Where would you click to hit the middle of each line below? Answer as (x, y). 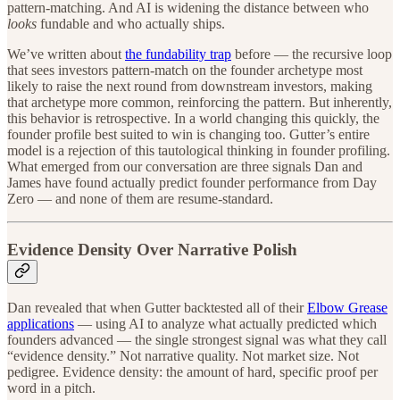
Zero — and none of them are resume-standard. (140, 198)
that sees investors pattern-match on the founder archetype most (185, 70)
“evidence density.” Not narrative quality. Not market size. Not (183, 356)
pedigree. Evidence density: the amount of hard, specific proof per (192, 372)
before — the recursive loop (312, 54)
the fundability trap (178, 54)
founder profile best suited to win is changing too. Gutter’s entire (188, 134)
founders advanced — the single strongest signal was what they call (197, 340)
